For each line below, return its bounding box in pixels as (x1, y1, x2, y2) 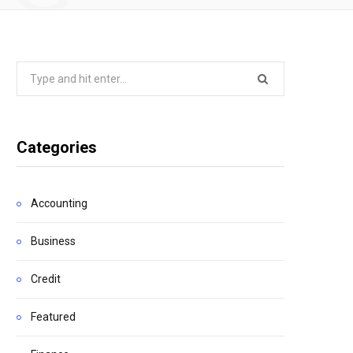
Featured (31, 310, 76, 323)
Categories (17, 138, 97, 157)
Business (31, 235, 76, 247)
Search (16, 65, 51, 77)
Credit (31, 273, 61, 285)
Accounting (31, 197, 87, 210)
